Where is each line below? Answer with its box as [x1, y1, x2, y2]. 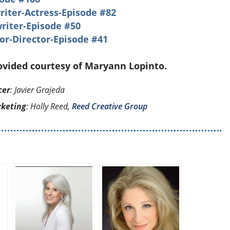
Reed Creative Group [72, 100, 148, 112]
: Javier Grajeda [10, 84, 65, 95]
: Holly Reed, [26, 100, 72, 112]
